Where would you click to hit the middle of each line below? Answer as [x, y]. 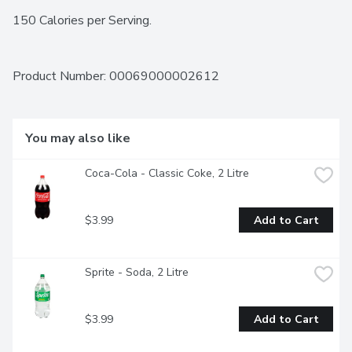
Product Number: [61, 77]
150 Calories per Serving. [82, 21]
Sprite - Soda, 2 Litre [137, 273]
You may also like [78, 139]
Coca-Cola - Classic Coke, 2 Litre [167, 174]
